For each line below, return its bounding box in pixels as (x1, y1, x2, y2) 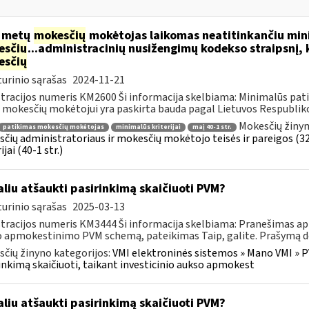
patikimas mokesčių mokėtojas (2, 122, 104, 132)
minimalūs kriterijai (115, 122, 181, 132)
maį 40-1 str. (192, 122, 232, 132)
